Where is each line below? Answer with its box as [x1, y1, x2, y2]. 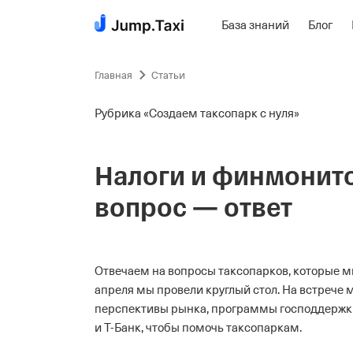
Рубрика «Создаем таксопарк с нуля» [95, 107, 299, 120]
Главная [95, 69, 132, 81]
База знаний [221, 19, 289, 32]
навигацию [3, 46, 65, 60]
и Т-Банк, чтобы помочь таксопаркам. [95, 321, 302, 334]
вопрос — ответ [95, 191, 292, 225]
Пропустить [3, 28, 69, 41]
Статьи [151, 69, 185, 81]
